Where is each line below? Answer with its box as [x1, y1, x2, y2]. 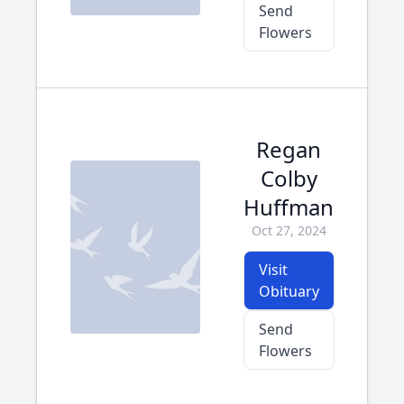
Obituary [258, 281, 319, 301]
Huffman [243, 192, 334, 222]
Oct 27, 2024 [251, 222, 326, 239]
